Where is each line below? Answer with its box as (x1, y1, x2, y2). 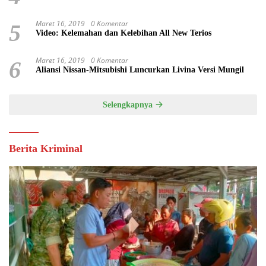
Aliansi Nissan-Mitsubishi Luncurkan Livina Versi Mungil (36, 65, 244, 74)
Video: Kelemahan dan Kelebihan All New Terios (36, 28, 212, 37)
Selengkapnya (103, 100, 155, 109)
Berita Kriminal (9, 142, 83, 154)
